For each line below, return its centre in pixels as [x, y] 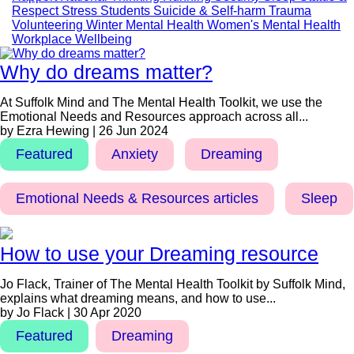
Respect [37, 11]
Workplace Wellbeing [72, 39]
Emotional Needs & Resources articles [137, 198]
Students [127, 11]
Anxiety [135, 154]
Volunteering [49, 25]
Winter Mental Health [147, 25]
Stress [81, 11]
